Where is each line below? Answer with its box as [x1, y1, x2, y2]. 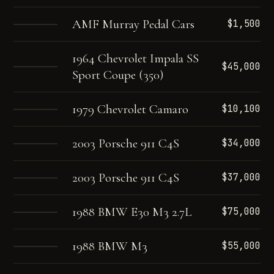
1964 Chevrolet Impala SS [72, 51, 199, 66]
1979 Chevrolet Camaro [72, 102, 189, 117]
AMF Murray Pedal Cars [72, 17, 195, 32]
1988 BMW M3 [72, 239, 148, 254]
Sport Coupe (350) [72, 67, 164, 83]
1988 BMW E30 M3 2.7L [72, 204, 192, 220]
